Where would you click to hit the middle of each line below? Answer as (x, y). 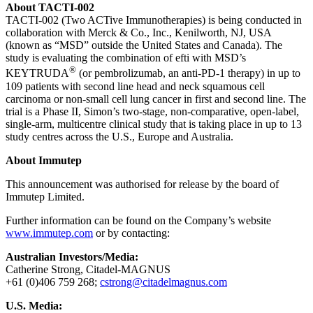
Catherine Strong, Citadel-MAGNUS (88, 269)
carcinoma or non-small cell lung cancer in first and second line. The (156, 99)
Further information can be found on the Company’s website (138, 220)
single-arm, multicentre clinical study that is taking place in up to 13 (154, 124)
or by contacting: (131, 233)
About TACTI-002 (50, 8)
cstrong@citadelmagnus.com (163, 282)
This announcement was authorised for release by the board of (142, 184)
